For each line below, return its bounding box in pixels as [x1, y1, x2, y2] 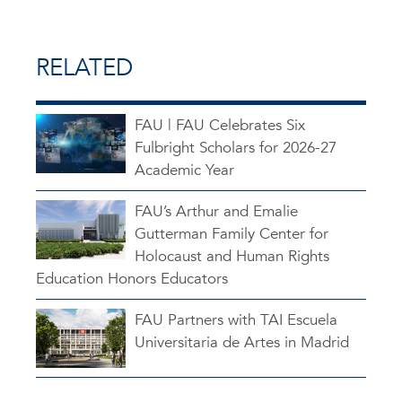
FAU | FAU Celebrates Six [135, 114, 305, 135]
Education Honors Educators [36, 267, 228, 289]
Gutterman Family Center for [135, 223, 328, 244]
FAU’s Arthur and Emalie [135, 200, 298, 222]
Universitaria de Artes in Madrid [135, 331, 349, 353]
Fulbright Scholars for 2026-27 [135, 136, 336, 158]
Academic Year [135, 159, 234, 180]
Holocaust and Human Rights [135, 245, 329, 267]
